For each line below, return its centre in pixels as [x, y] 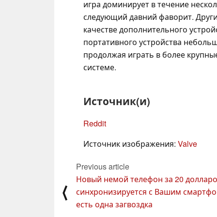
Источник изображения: [131, 143]
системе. [100, 67]
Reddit [95, 123]
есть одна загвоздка [114, 204]
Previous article [103, 166]
